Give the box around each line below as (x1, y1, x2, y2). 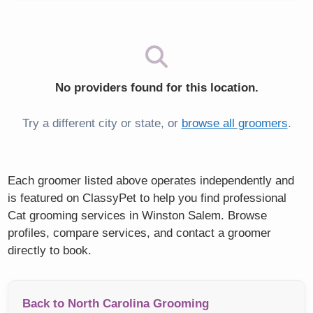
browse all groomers (181, 116, 288, 130)
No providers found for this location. (54, 81, 259, 95)
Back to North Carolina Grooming (22, 297, 210, 311)
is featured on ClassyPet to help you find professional (8, 191, 287, 205)
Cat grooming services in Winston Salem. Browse (8, 209, 268, 223)
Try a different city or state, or (22, 116, 182, 130)
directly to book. (8, 244, 92, 258)
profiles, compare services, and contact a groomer (8, 226, 272, 240)
